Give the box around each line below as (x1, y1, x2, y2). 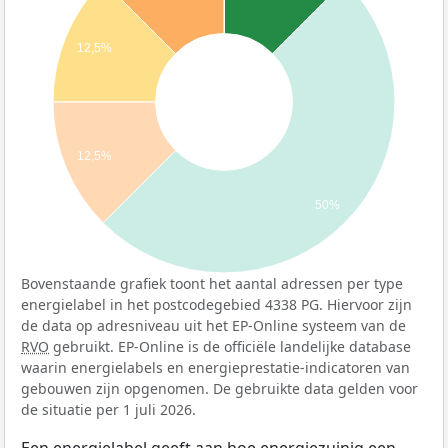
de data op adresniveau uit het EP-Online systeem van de (21, 315, 406, 335)
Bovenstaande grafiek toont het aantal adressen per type (21, 273, 403, 293)
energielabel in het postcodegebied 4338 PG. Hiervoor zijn (21, 294, 412, 314)
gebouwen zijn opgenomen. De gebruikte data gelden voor (21, 378, 418, 398)
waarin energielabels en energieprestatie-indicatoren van (21, 357, 410, 377)
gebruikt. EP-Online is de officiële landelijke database (49, 336, 411, 356)
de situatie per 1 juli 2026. (21, 399, 196, 419)
